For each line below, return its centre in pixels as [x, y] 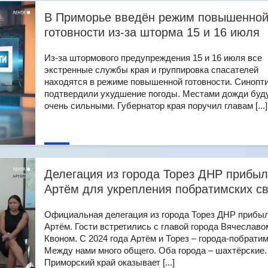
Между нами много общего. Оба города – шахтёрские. [156, 250]
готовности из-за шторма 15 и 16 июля [152, 32]
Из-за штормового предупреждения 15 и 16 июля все [153, 58]
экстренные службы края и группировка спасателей [151, 70]
